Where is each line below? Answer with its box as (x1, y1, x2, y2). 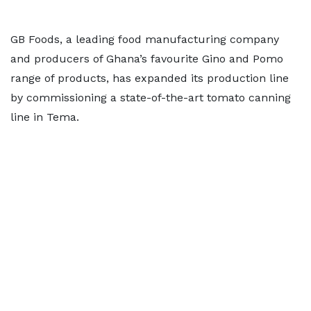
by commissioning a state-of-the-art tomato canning (10, 91, 291, 104)
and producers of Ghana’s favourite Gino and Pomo (10, 52, 283, 65)
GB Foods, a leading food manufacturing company (10, 33, 279, 46)
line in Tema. (10, 110, 79, 124)
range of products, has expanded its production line (10, 72, 289, 85)
